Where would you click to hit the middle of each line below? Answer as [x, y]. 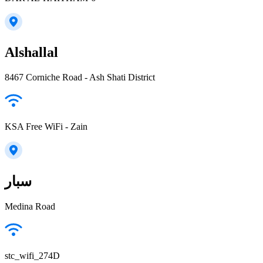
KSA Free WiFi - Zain [46, 127]
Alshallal [31, 53]
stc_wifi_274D [32, 255]
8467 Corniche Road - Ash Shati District [80, 77]
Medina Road [30, 206]
